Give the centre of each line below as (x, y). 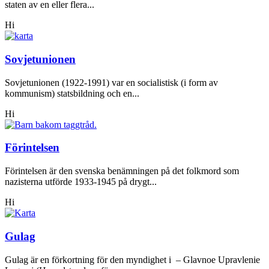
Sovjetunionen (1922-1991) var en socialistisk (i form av (111, 82)
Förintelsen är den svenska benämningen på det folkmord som (122, 171)
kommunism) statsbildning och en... (72, 93)
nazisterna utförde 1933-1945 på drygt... (81, 182)
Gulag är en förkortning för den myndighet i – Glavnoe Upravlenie (132, 259)
